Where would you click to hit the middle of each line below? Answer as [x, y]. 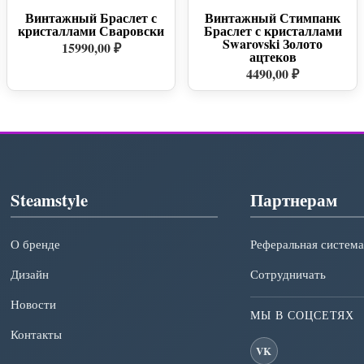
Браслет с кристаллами [273, 30]
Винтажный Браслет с [91, 17]
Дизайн [30, 273]
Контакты [37, 334]
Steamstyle [50, 199]
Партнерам [293, 199]
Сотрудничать [288, 273]
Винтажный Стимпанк [273, 17]
